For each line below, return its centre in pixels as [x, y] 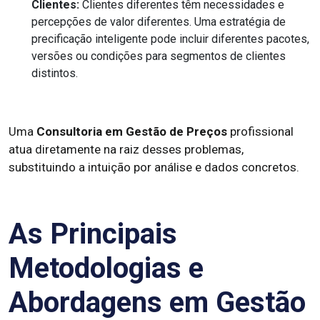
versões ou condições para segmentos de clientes [159, 56]
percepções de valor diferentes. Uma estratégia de [159, 22]
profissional [260, 131]
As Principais [93, 234]
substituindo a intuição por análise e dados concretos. [154, 167]
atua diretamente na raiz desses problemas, [126, 149]
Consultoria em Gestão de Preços [132, 131]
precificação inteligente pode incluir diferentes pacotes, [170, 39]
